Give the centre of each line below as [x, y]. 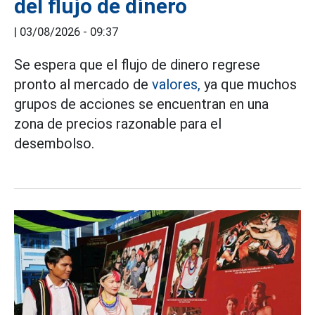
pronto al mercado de [83, 85]
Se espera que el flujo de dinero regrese [137, 65]
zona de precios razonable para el [118, 124]
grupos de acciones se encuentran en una [141, 104]
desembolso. [54, 144]
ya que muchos [249, 85]
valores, [176, 85]
